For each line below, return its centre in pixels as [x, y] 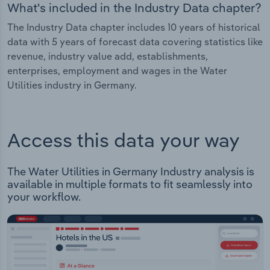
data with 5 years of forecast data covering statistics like [135, 41]
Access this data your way [124, 140]
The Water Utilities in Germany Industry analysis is [131, 172]
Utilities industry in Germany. [72, 85]
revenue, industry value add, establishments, [108, 56]
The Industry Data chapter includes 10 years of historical [134, 27]
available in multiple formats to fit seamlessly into [130, 184]
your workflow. [44, 197]
